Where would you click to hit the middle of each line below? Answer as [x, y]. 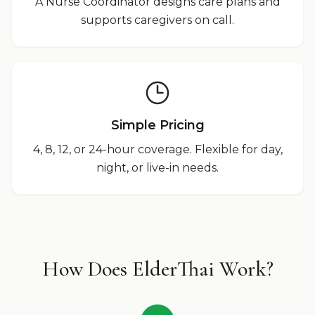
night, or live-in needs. [157, 168]
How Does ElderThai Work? [157, 269]
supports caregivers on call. [157, 20]
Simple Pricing [157, 125]
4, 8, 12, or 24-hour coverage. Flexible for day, [157, 149]
